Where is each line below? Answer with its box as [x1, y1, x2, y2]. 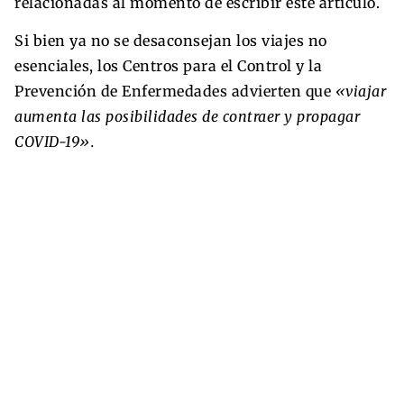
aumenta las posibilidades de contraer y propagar [14, 106, 360, 125]
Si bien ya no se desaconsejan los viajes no [14, 31, 327, 50]
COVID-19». [14, 132, 95, 151]
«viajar [335, 81, 386, 100]
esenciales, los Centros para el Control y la [14, 56, 322, 75]
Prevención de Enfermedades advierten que [14, 81, 335, 100]
